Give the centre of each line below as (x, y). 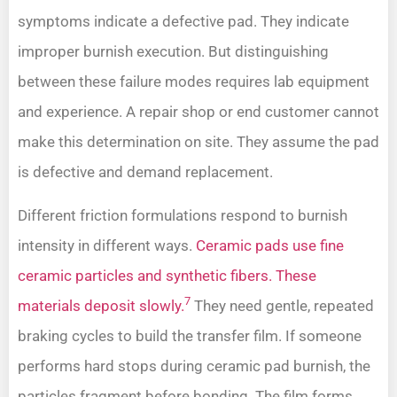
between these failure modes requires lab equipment (194, 82)
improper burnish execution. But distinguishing (173, 52)
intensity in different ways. (107, 245)
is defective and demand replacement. (145, 172)
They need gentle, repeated (282, 305)
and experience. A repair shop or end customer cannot (198, 112)
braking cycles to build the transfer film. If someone (190, 335)
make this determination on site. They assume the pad (198, 142)
